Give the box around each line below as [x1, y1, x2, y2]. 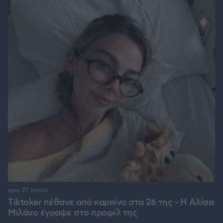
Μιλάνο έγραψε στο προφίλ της [8, 208, 137, 219]
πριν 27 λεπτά [8, 187, 48, 195]
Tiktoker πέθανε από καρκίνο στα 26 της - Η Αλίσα [8, 197, 214, 209]
